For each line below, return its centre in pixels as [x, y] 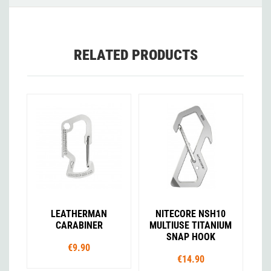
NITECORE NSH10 [191, 214]
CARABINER [79, 225]
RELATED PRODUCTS [135, 55]
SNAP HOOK [191, 237]
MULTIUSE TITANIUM [191, 225]
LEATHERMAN [79, 214]
